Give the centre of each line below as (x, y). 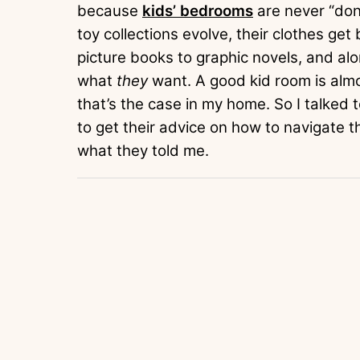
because (110, 11)
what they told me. (143, 151)
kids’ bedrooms (198, 11)
